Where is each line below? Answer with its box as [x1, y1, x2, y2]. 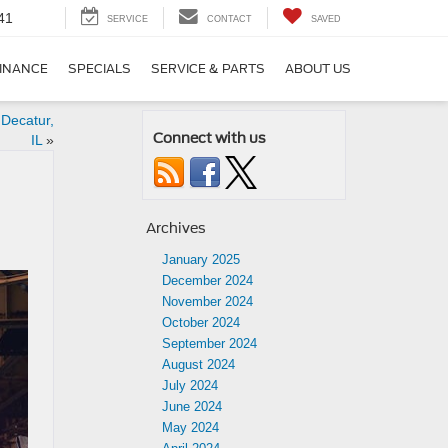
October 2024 [162, 315, 240, 330]
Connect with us [153, 130, 266, 146]
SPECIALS [68, 61, 131, 77]
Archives [146, 220, 206, 236]
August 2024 [162, 357, 235, 372]
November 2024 [162, 294, 253, 309]
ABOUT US [285, 61, 351, 77]
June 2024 [162, 399, 222, 414]
